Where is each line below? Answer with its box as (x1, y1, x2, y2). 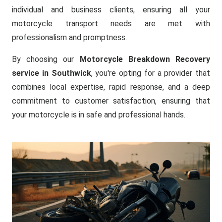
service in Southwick (12, 68, 91, 78)
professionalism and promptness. (12, 33, 127, 42)
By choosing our (12, 55, 80, 64)
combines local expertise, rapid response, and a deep (12, 82, 210, 92)
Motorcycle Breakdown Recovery (79, 55, 211, 64)
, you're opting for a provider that (91, 68, 210, 78)
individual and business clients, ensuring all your (12, 5, 210, 14)
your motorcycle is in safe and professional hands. (12, 110, 185, 119)
